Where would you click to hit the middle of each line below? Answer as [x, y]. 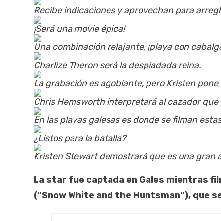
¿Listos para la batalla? [80, 138]
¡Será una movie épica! [79, 29]
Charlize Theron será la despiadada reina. [117, 65]
